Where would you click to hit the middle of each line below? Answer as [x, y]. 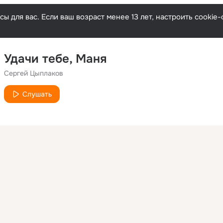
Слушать [37, 94]
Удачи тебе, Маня [55, 59]
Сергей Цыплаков [34, 73]
